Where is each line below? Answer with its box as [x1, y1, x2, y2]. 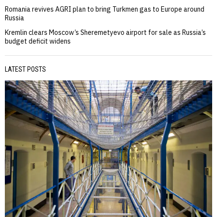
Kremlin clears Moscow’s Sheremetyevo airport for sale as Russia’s [5, 28, 206, 37]
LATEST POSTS [5, 65, 46, 74]
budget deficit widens [5, 37, 71, 46]
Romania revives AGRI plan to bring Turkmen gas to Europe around [5, 5, 204, 14]
